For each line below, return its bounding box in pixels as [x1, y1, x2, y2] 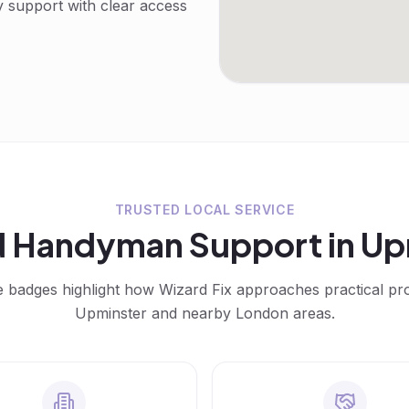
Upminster [74, 304, 147, 322]
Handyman [11, 224, 184, 265]
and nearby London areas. [146, 304, 335, 322]
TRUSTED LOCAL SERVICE [114, 202, 295, 217]
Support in [183, 224, 361, 265]
